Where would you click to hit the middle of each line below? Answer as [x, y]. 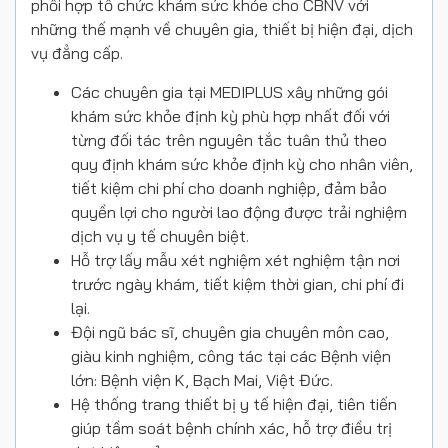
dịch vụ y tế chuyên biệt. [160, 236]
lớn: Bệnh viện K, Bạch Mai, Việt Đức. [202, 380]
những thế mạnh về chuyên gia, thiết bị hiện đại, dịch [222, 29]
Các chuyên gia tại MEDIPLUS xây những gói [229, 92]
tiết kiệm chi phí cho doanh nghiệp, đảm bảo [229, 188]
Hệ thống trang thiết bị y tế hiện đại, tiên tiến [234, 404]
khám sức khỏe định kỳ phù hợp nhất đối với [230, 116]
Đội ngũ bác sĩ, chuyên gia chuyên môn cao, [230, 332]
